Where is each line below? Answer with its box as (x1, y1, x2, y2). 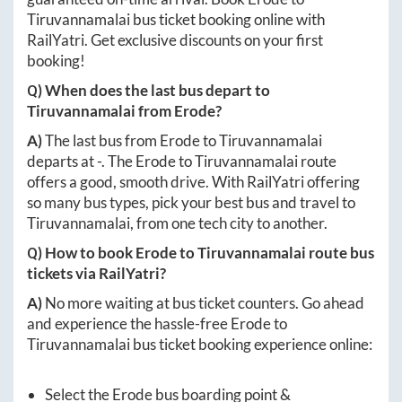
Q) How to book (27, 243, 135, 263)
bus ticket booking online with (130, 10, 325, 30)
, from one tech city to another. (130, 214, 328, 233)
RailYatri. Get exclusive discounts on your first (27, 31, 323, 50)
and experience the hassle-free (27, 314, 231, 334)
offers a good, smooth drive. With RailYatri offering (27, 172, 360, 192)
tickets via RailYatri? (27, 264, 166, 284)
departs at (27, 152, 97, 171)
